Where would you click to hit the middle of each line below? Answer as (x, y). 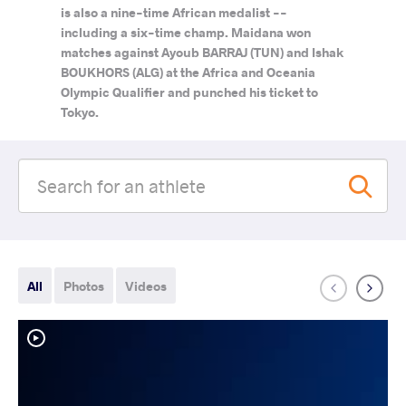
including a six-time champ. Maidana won (186, 32)
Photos (84, 286)
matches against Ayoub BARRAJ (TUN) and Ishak (203, 52)
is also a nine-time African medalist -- (174, 12)
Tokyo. (80, 112)
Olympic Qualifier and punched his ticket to (190, 92)
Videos (146, 286)
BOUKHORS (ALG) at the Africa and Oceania (188, 72)
